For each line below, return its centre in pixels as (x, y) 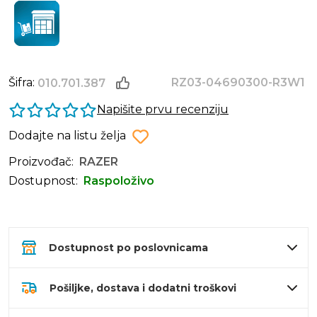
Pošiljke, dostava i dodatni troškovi (143, 288)
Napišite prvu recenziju (163, 110)
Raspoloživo (119, 181)
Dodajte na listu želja (67, 136)
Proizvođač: (41, 162)
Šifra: (23, 83)
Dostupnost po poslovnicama (128, 248)
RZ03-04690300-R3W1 (238, 83)
